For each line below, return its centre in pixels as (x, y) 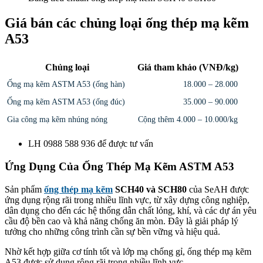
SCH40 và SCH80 (150, 189)
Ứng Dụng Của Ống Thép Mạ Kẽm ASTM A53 (119, 166)
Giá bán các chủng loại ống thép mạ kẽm (127, 23)
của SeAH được (218, 189)
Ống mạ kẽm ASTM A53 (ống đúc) (66, 102)
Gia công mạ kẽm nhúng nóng (57, 120)
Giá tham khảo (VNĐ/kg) (188, 68)
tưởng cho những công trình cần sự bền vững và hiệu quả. (112, 231)
